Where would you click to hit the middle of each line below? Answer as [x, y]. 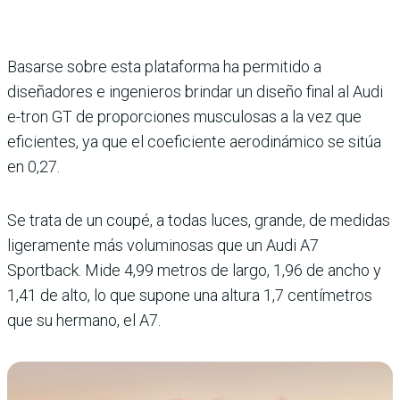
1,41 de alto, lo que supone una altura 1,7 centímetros [190, 295]
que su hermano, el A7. [84, 320]
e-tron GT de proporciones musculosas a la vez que [184, 117]
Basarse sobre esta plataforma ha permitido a [164, 67]
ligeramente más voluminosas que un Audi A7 [163, 245]
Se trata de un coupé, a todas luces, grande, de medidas [199, 220]
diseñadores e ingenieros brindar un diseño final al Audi [195, 92]
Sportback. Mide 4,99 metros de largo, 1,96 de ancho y [194, 270]
